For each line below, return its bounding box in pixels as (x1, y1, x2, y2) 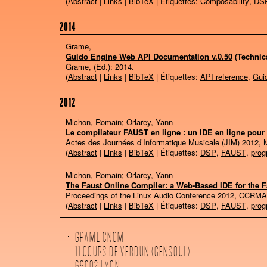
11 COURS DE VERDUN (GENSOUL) (74, 243, 190, 262)
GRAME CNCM (74, 229, 124, 247)
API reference (200, 71, 248, 82)
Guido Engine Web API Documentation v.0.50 (66, 51, 232, 62)
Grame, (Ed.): (66, 61, 115, 72)
